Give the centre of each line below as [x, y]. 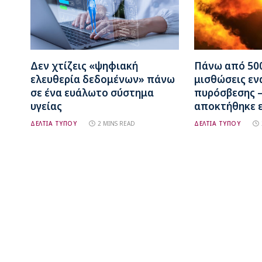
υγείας [46, 106]
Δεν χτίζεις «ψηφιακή [84, 65]
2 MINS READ [116, 123]
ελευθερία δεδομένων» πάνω [103, 79]
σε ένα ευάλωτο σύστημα [92, 92]
